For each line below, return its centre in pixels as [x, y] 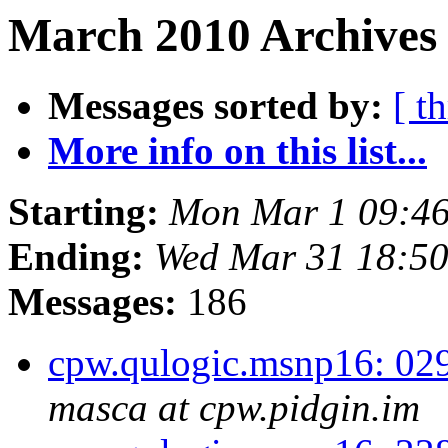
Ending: [76, 257]
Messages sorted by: [215, 106]
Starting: [83, 212]
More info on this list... [237, 151]
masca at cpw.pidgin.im [234, 408]
